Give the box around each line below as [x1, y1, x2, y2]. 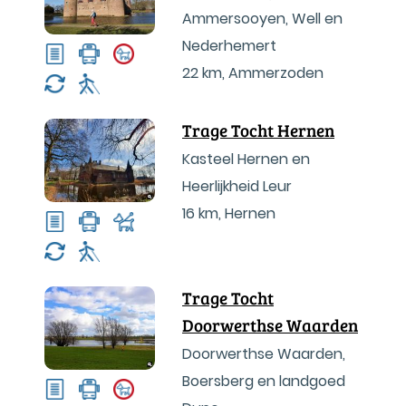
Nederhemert [182, 35, 276, 56]
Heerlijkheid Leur [182, 176, 292, 197]
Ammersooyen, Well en [182, 8, 343, 29]
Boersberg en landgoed [182, 371, 345, 391]
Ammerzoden [228, 63, 324, 83]
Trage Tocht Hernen [182, 119, 334, 141]
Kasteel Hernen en [182, 149, 310, 169]
